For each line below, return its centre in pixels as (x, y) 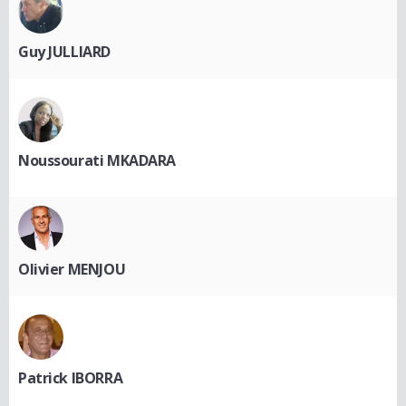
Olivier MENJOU (72, 270)
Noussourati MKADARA (97, 161)
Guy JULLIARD (64, 52)
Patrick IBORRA (71, 378)
